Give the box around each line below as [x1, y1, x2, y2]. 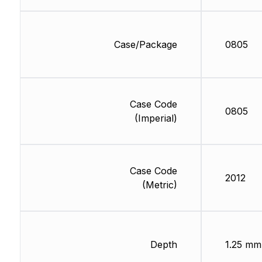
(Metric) [142, 179, 177, 191]
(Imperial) [134, 112, 177, 125]
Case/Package [113, 39, 177, 51]
